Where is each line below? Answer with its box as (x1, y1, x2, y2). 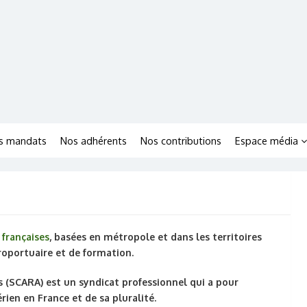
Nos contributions (140, 134, 221, 147)
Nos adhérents (60, 134, 127, 147)
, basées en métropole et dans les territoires (49, 231, 262, 243)
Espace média (235, 134, 298, 147)
